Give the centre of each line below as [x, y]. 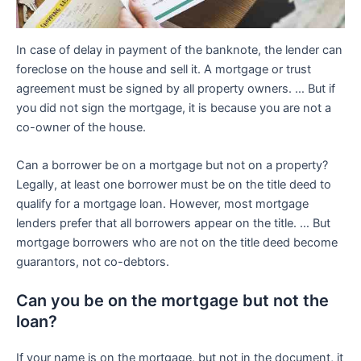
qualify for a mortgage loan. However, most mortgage [162, 204]
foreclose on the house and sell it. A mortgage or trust [164, 69]
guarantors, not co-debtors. [93, 262]
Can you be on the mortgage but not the [172, 301]
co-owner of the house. [81, 127]
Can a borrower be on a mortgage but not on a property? [172, 166]
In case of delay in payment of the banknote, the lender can [179, 50]
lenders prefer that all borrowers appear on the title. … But [173, 224]
